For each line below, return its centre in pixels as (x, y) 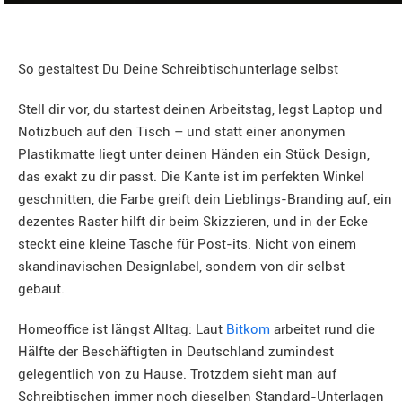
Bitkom (248, 329)
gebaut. (41, 289)
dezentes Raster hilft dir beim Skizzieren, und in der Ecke (193, 222)
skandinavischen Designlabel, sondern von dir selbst (181, 267)
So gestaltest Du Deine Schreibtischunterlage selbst (178, 69)
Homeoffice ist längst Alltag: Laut (122, 329)
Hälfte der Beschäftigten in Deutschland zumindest (176, 352)
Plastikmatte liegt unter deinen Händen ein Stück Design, (194, 154)
